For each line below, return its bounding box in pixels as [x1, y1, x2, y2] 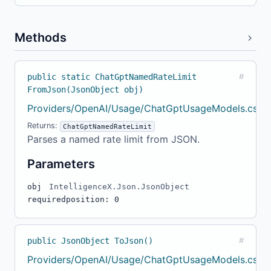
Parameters [27, 157, 95, 172]
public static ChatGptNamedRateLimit [27, 72, 197, 82]
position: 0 [66, 195, 119, 204]
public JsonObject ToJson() [27, 236, 153, 246]
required [27, 195, 66, 204]
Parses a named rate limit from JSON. [27, 133, 200, 146]
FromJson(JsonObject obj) [27, 85, 143, 95]
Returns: [27, 121, 60, 131]
